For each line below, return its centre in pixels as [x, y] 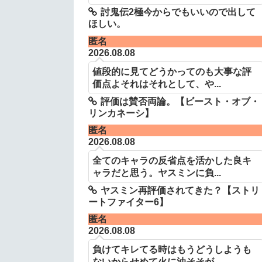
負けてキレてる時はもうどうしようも [172, 249]
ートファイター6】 [128, 202]
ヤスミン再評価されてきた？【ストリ [180, 190]
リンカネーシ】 [121, 113]
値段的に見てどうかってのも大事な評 [172, 71]
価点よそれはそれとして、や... [156, 83]
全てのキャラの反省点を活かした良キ [172, 160]
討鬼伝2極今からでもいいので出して [178, 12]
